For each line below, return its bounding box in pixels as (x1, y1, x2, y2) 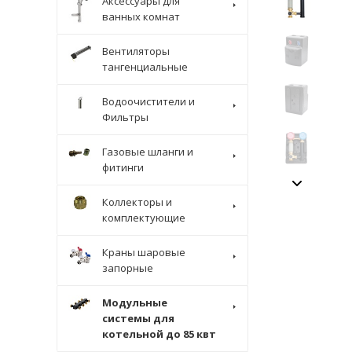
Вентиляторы (102, 44, 170, 58)
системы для (102, 311, 174, 325)
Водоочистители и (102, 94, 195, 108)
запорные (102, 261, 153, 275)
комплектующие (102, 211, 185, 225)
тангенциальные (102, 60, 188, 74)
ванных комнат (102, 9, 180, 24)
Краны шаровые (102, 245, 185, 259)
